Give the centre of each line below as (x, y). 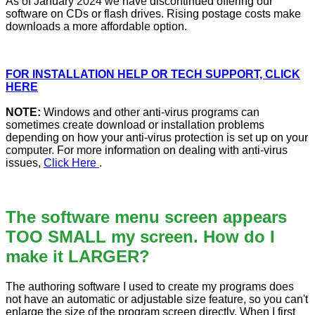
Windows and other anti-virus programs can (150, 112)
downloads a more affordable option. (96, 27)
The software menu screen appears (146, 217)
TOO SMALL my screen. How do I (140, 237)
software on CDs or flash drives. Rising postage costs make (153, 14)
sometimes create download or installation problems (135, 125)
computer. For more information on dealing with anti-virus (147, 150)
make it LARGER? (78, 257)
